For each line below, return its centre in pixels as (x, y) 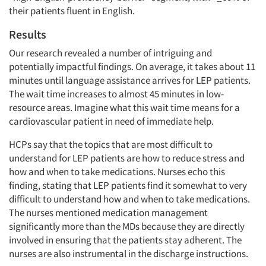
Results (29, 34)
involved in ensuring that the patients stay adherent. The (125, 240)
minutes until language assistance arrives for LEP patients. (130, 80)
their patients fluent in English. (72, 11)
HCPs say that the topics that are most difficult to (111, 144)
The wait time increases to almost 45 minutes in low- (116, 94)
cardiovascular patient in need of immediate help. (112, 121)
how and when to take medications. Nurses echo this (117, 172)
